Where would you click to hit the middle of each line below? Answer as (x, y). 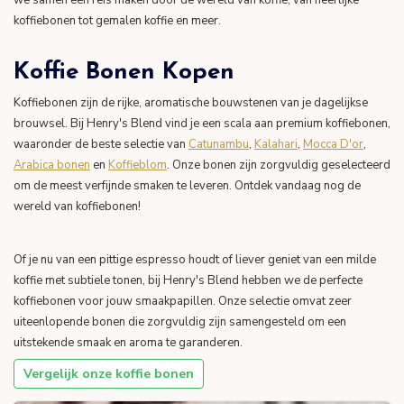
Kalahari (276, 144)
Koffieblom (138, 165)
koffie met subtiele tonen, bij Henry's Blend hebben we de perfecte (188, 280)
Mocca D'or (333, 144)
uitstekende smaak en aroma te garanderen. (128, 342)
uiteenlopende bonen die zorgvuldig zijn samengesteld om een (180, 321)
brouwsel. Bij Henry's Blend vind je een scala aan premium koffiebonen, (202, 123)
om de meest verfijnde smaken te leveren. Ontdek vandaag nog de (187, 185)
